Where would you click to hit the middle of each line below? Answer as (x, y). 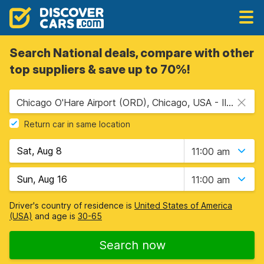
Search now (132, 245)
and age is (55, 216)
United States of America (183, 205)
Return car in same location (77, 124)
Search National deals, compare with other (132, 53)
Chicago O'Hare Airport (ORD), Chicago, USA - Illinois (230, 103)
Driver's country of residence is (72, 205)
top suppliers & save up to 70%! (100, 70)
